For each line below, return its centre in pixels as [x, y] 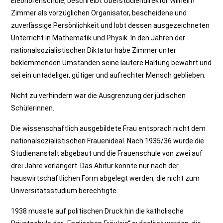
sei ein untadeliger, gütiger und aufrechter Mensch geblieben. [109, 75]
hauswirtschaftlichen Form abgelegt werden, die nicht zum [106, 178]
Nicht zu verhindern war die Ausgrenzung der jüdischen [99, 96]
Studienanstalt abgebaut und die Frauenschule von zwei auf [107, 153]
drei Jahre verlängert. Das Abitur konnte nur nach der [95, 166]
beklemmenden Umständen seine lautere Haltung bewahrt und [111, 63]
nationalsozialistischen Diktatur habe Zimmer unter [94, 50]
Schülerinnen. [33, 108]
